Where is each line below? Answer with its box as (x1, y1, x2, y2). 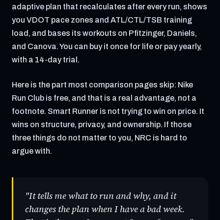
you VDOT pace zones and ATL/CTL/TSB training (12, 16, 192, 24)
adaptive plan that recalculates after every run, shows (12, 2, 207, 11)
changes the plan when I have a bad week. (25, 203, 185, 215)
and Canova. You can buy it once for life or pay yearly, (12, 42, 202, 51)
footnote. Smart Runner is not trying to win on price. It (12, 107, 204, 115)
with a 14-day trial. (12, 55, 80, 64)
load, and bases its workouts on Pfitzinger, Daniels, (12, 29, 197, 37)
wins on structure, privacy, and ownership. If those (12, 120, 192, 129)
